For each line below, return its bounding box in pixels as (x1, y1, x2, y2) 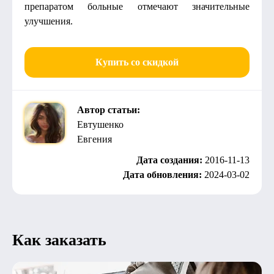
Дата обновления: (123, 169, 204, 180)
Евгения (77, 134, 112, 144)
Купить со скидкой (95, 57, 179, 67)
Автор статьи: (77, 105, 140, 115)
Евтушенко (77, 119, 124, 130)
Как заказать (12, 231, 106, 249)
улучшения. (24, 16, 73, 26)
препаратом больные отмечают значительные (24, 1, 250, 12)
